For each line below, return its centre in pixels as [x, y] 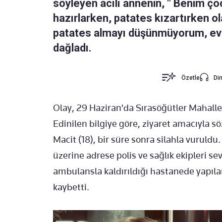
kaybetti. [71, 187]
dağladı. [72, 48]
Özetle [191, 78]
